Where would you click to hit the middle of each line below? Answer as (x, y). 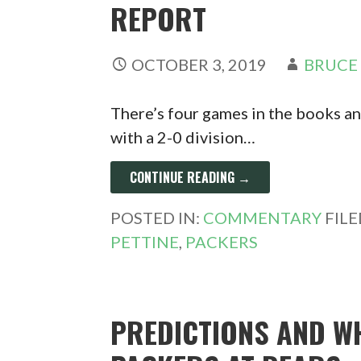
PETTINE (145, 241)
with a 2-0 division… (183, 137)
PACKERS (222, 241)
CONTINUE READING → (191, 177)
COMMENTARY (263, 217)
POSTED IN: (157, 217)
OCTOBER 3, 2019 (199, 64)
